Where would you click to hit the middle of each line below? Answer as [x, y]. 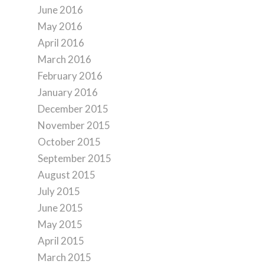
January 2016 [67, 92]
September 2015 [74, 158]
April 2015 [61, 241]
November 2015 [74, 125]
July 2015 [59, 191]
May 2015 [60, 224]
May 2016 [60, 26]
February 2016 [70, 76]
